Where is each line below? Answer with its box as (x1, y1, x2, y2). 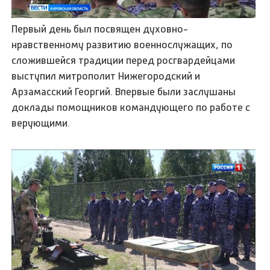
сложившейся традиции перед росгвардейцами (11, 54, 236, 67)
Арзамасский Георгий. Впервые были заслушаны (11, 86, 236, 98)
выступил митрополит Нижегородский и (11, 70, 201, 83)
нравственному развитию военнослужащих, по (11, 39, 233, 51)
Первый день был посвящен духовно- (11, 23, 189, 36)
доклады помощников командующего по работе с (11, 101, 251, 114)
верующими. (11, 117, 73, 130)
